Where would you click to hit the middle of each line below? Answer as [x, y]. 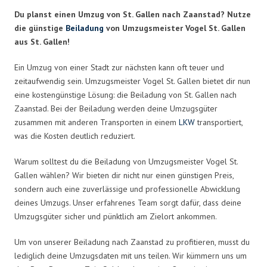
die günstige [40, 28]
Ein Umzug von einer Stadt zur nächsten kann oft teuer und [119, 67]
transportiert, [219, 122]
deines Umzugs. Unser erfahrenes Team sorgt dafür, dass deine [128, 202]
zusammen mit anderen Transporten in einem [97, 122]
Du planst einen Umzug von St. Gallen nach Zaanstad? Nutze [133, 14]
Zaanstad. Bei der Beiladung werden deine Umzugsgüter [116, 108]
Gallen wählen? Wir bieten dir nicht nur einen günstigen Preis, [124, 175]
